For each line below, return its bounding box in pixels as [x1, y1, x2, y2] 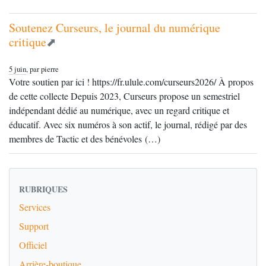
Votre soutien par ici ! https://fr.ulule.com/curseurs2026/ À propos [9, 75, 254, 88]
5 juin [9, 64, 26, 74]
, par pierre [26, 64, 59, 74]
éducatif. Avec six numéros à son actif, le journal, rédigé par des [9, 118, 247, 131]
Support [19, 220, 49, 232]
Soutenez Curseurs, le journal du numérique [9, 20, 220, 36]
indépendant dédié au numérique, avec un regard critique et [9, 104, 229, 116]
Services [19, 201, 50, 213]
